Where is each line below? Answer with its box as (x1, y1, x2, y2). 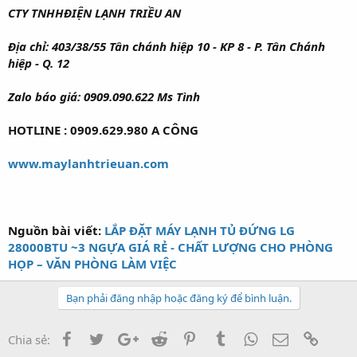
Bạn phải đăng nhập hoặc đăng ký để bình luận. (65, 290, 292, 305)
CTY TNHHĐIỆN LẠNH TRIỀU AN (8, 4, 181, 21)
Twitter (104, 329, 143, 346)
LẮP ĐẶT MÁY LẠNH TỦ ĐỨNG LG (104, 222, 295, 238)
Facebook (73, 329, 127, 346)
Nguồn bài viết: (8, 222, 104, 238)
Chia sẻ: (8, 331, 50, 347)
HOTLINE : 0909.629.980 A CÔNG (8, 121, 198, 138)
